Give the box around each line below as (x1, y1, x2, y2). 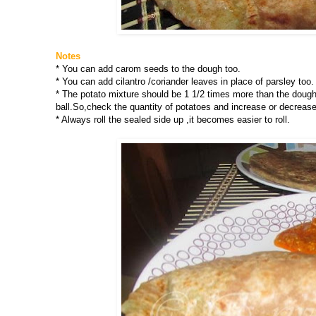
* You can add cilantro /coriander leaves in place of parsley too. (56, 76, 314, 87)
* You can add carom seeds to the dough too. (56, 63, 241, 75)
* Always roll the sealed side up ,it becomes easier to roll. (56, 114, 290, 126)
